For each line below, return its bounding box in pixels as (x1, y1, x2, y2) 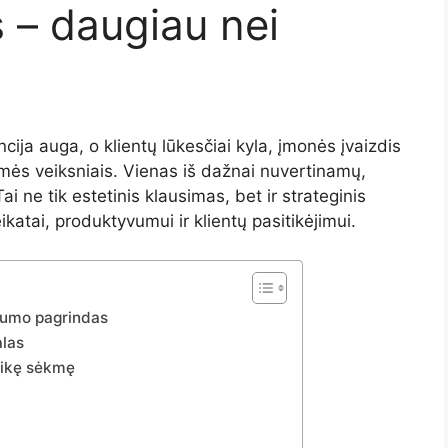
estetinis (72, 186, 145, 206)
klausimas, (145, 186, 235, 206)
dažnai (201, 161, 260, 181)
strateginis (282, 186, 366, 206)
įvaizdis (341, 136, 401, 156)
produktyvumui (55, 211, 179, 231)
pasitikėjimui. (252, 211, 356, 231)
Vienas (123, 161, 183, 181)
